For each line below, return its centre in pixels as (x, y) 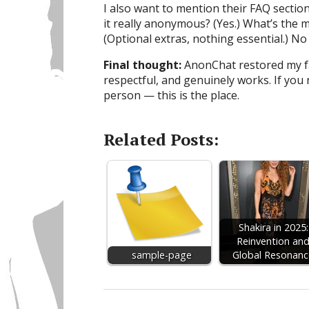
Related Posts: (161, 140)
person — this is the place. (171, 96)
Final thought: (142, 65)
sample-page (161, 255)
